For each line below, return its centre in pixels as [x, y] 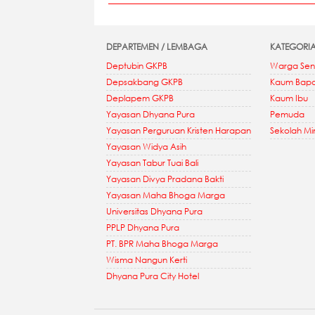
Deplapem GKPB [140, 98]
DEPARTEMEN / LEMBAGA [157, 46]
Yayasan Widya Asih [147, 146]
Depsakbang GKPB [145, 82]
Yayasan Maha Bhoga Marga [166, 195]
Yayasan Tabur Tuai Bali [153, 162]
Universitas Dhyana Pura [155, 211]
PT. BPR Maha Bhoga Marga [162, 243]
